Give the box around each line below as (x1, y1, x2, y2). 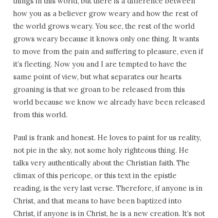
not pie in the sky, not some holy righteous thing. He (13, 145, 189, 155)
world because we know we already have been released (13, 97, 205, 107)
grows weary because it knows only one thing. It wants (13, 34, 199, 43)
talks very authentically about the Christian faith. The (13, 158, 190, 167)
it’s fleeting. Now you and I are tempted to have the (13, 59, 187, 69)
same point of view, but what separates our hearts (13, 72, 182, 81)
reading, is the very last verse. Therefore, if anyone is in (13, 183, 202, 193)
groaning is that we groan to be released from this (13, 85, 185, 94)
